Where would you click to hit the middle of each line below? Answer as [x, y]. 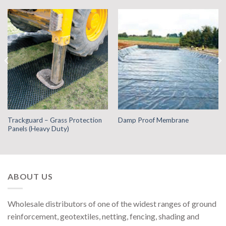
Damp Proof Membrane [153, 120]
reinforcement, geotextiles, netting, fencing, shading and [103, 216]
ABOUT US [30, 176]
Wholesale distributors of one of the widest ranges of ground [112, 204]
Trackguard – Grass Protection [54, 120]
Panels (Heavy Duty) [38, 128]
